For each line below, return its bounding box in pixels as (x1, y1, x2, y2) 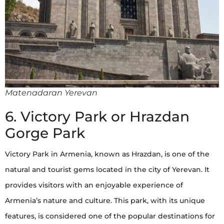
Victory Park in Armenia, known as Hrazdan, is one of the (5, 149, 209, 158)
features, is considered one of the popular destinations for (5, 211, 215, 220)
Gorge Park (5, 124, 85, 141)
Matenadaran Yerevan (5, 87, 97, 97)
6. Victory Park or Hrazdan (5, 107, 189, 125)
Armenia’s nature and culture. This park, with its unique (5, 195, 205, 205)
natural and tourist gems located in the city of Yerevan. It (5, 164, 209, 174)
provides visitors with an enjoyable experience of (5, 180, 183, 189)
